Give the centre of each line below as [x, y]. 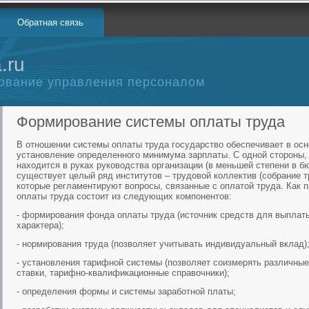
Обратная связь [50, 22]
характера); [40, 225]
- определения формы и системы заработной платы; [126, 291]
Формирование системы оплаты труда [151, 122]
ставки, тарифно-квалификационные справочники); [123, 273]
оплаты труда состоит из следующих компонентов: [124, 196]
